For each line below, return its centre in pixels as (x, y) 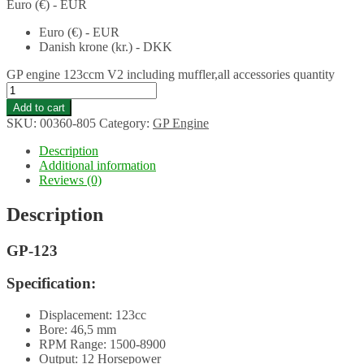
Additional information (97, 165)
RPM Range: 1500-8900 (102, 344)
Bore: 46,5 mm (78, 330)
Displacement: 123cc (93, 315)
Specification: (51, 284)
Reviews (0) (70, 180)
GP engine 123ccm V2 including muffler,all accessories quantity (171, 74)
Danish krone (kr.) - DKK (106, 46)
